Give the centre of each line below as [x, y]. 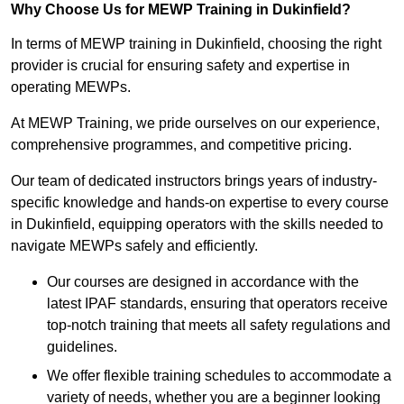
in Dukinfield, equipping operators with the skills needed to [197, 225]
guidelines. [82, 347]
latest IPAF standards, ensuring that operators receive [217, 304]
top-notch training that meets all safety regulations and [219, 326]
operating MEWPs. [71, 87]
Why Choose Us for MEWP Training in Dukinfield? [181, 10]
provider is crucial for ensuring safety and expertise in [180, 66]
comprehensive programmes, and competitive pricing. [181, 145]
